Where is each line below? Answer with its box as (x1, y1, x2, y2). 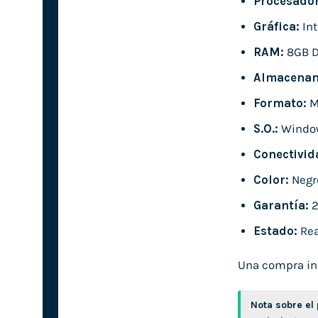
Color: (253, 173, 289, 187)
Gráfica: (253, 19, 300, 33)
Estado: (253, 224, 297, 238)
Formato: (253, 96, 307, 110)
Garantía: (253, 199, 309, 213)
